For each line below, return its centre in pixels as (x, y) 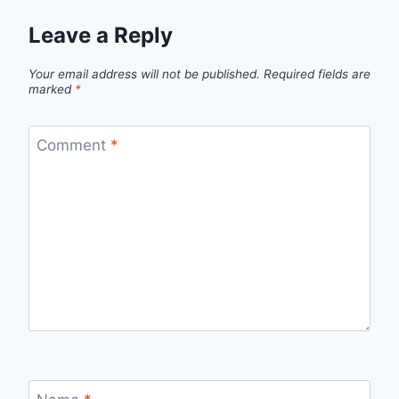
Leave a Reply (101, 35)
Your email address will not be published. (144, 73)
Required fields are (317, 73)
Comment (73, 146)
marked (52, 89)
